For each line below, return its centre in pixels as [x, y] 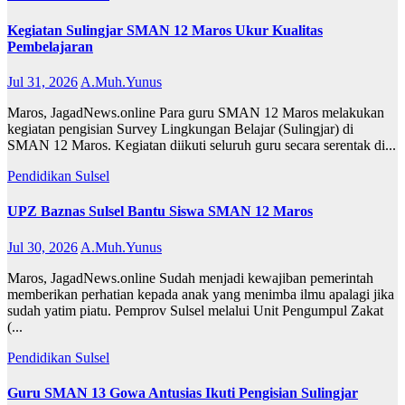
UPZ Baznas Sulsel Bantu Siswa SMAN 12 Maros [160, 212]
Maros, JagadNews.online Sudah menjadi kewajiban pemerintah [190, 278]
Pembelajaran [50, 46]
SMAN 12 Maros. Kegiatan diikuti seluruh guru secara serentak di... [202, 145]
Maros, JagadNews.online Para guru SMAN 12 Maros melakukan [196, 112]
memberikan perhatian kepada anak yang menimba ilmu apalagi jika [201, 294]
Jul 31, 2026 [42, 81]
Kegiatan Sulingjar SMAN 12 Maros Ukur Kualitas [165, 30]
